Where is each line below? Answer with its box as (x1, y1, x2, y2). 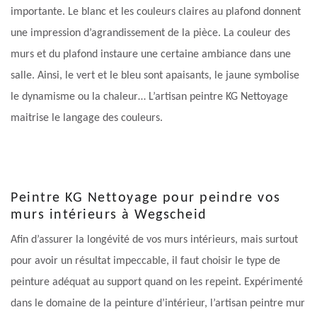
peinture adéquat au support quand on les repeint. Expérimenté (11, 277, 303, 289)
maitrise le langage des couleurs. (11, 113, 163, 125)
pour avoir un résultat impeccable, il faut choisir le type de (11, 255, 280, 267)
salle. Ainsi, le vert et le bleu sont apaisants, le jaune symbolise (11, 70, 299, 82)
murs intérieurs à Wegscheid (11, 208, 207, 223)
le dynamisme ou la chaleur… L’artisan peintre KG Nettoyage (11, 91, 288, 103)
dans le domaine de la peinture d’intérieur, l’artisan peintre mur (11, 298, 305, 310)
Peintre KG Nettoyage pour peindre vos (11, 191, 281, 206)
